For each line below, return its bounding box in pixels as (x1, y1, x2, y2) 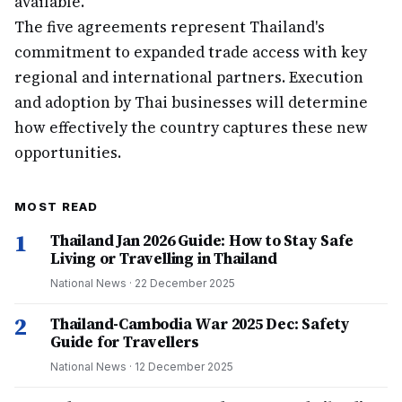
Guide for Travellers (50, 331, 199, 353)
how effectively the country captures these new (14, 117, 368, 138)
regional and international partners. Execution (14, 66, 363, 88)
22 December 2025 (135, 276, 235, 290)
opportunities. (14, 142, 121, 163)
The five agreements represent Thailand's (14, 16, 325, 38)
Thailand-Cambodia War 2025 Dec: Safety (50, 313, 351, 335)
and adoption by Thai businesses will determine (14, 92, 368, 113)
